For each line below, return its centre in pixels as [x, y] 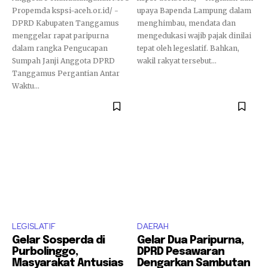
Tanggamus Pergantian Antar [66, 73]
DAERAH [153, 226]
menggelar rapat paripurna [60, 35]
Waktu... [26, 86]
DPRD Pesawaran [181, 252]
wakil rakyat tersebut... [177, 60]
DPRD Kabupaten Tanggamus [66, 23]
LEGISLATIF [34, 226]
